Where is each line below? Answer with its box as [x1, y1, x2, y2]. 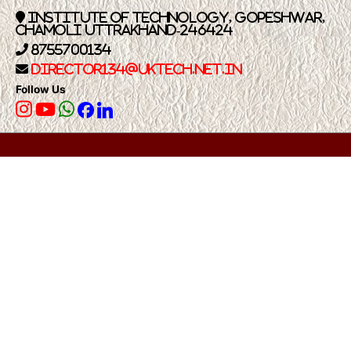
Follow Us [16, 83, 66, 96]
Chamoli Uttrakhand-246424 [16, 24, 233, 37]
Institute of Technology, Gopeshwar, [25, 11, 325, 24]
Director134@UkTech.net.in [31, 63, 242, 76]
